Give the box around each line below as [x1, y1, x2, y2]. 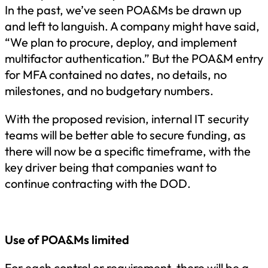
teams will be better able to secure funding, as [5, 127, 246, 143]
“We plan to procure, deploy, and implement [5, 34, 237, 50]
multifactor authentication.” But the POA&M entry [5, 50, 263, 66]
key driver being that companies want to [5, 160, 217, 175]
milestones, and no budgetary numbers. [5, 83, 216, 98]
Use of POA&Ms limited [5, 232, 129, 248]
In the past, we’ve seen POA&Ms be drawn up [5, 2, 242, 17]
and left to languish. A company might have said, [5, 18, 260, 33]
